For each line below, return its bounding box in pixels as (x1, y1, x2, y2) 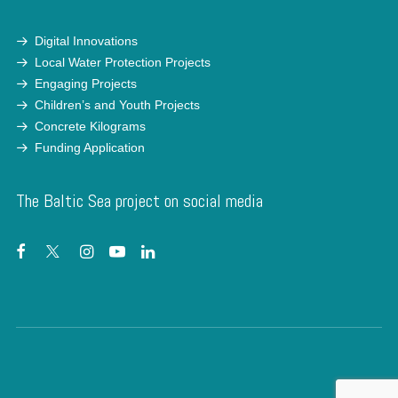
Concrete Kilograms (35, 119, 146, 133)
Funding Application (35, 140, 145, 155)
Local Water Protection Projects (35, 55, 211, 69)
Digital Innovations (35, 34, 138, 48)
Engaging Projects (35, 76, 137, 91)
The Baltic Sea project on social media (16, 189, 263, 212)
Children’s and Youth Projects (35, 98, 200, 112)
